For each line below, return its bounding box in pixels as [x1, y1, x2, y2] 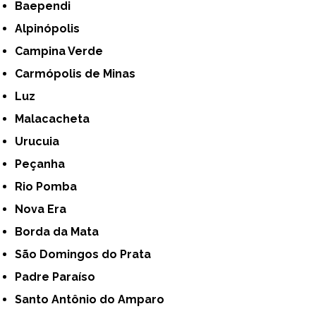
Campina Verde [23, 44, 104, 58]
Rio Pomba [23, 179, 78, 193]
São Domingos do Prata [22, 247, 152, 261]
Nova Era [23, 202, 67, 216]
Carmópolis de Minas [23, 66, 136, 80]
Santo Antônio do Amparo [22, 292, 165, 306]
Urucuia [23, 134, 60, 148]
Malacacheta [24, 111, 90, 126]
